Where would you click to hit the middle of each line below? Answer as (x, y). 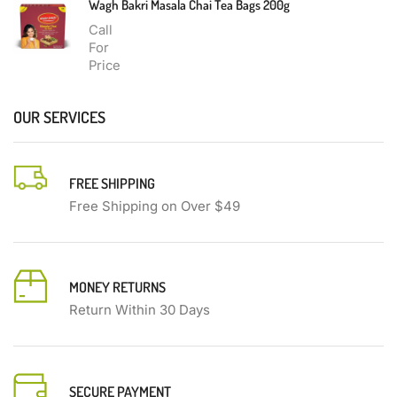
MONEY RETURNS (117, 288)
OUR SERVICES (59, 117)
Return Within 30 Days (140, 310)
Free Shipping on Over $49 (155, 206)
